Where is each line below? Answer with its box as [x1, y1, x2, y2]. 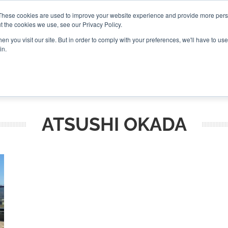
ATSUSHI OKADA [41, 113, 187, 135]
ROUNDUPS [16, 57, 58, 66]
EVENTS [117, 57, 144, 66]
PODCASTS [68, 57, 106, 66]
